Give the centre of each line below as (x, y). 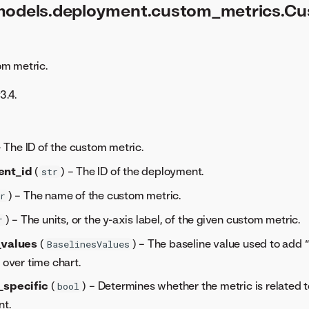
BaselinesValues (88, 245)
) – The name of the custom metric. (94, 196)
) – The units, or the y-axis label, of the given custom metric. (153, 220)
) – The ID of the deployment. (132, 171)
